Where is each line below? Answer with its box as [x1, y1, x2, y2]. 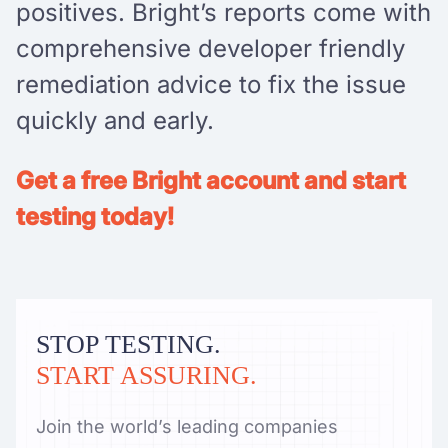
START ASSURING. [36, 360, 257, 390]
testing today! [16, 201, 174, 231]
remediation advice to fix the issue [16, 69, 406, 99]
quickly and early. [16, 105, 214, 135]
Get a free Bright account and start [16, 165, 406, 195]
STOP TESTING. [36, 329, 221, 359]
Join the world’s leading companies [36, 415, 338, 437]
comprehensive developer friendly [16, 33, 405, 63]
